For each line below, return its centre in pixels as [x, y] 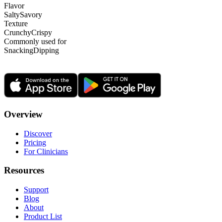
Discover [38, 133]
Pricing [35, 142]
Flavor [14, 6]
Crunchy [18, 33]
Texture [16, 24]
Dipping [46, 51]
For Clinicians [46, 151]
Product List [43, 217]
